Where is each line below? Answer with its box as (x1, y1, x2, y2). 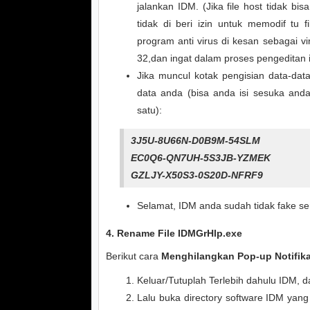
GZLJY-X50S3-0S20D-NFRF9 (131, 170, 266, 181)
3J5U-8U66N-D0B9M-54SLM (131, 135, 260, 146)
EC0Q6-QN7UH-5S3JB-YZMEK (131, 152, 271, 163)
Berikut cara (106, 250, 161, 262)
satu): (137, 104, 162, 116)
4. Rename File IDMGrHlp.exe (106, 228, 242, 239)
